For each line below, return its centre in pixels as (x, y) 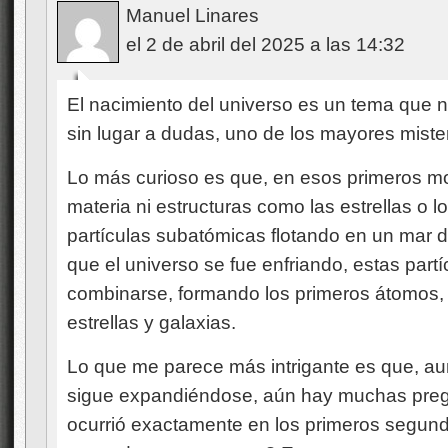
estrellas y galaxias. (151, 322)
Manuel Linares (192, 15)
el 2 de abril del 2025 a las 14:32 (265, 44)
